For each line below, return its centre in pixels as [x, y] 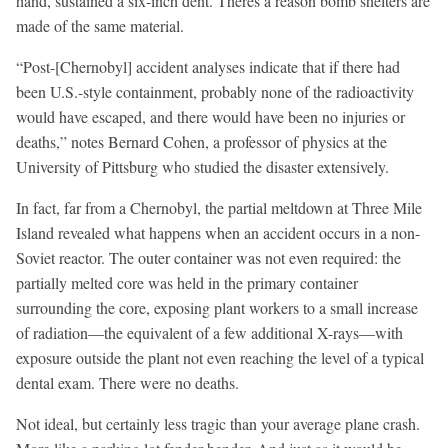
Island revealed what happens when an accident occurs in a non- [218, 232]
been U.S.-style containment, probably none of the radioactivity [215, 91]
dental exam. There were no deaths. [127, 382]
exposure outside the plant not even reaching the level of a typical [220, 357]
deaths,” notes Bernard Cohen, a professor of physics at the [201, 141]
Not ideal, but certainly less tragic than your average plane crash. [218, 423]
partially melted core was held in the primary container [187, 282]
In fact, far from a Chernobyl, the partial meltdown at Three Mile [219, 207]
